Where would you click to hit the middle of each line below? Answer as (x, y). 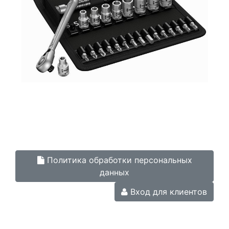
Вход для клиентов (167, 191)
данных (114, 172)
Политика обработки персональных (118, 160)
